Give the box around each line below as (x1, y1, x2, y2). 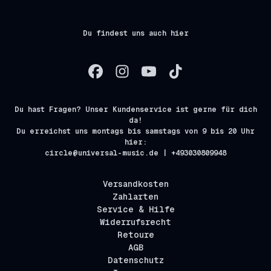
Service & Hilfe (96, 204, 175, 215)
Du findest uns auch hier (82, 29, 189, 38)
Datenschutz (107, 255, 164, 266)
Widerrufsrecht (100, 217, 171, 227)
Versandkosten (102, 179, 169, 189)
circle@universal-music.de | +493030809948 (45, 149, 226, 158)
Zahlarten (113, 192, 158, 202)
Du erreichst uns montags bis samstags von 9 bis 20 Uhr (16, 127, 255, 136)
